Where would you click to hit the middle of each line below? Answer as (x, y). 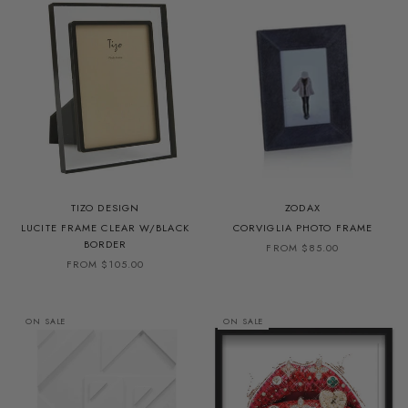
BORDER (105, 244)
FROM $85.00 (303, 247)
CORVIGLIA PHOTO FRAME (303, 227)
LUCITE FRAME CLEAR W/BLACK (105, 227)
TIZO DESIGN (105, 207)
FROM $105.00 (105, 264)
